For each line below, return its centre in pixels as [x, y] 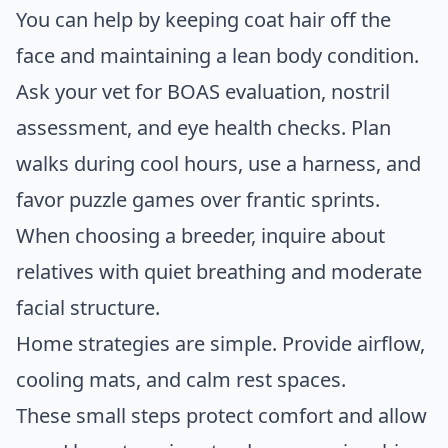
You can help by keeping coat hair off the [203, 20]
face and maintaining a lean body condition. [217, 56]
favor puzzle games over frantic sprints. [198, 200]
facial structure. [88, 308]
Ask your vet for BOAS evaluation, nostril [203, 92]
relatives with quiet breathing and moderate [219, 272]
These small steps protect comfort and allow [221, 416]
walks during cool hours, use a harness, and [218, 164]
